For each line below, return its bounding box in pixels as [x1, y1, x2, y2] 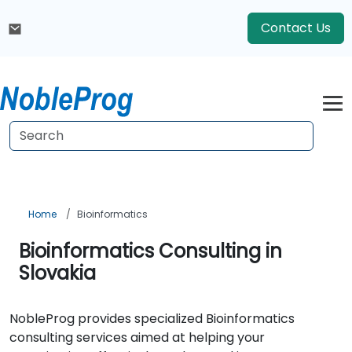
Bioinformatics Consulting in [19, 238, 282, 264]
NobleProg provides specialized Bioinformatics [9, 310, 295, 328]
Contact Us [261, 19, 331, 37]
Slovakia [19, 260, 96, 286]
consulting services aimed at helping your [9, 328, 265, 346]
